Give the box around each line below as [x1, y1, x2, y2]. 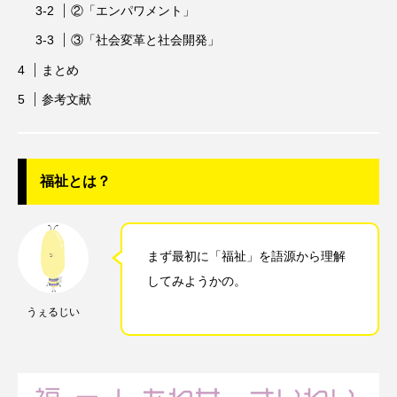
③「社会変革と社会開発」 [70, 33, 220, 48]
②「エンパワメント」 [70, 3, 195, 18]
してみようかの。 [147, 274, 246, 289]
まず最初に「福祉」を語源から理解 [147, 249, 346, 264]
